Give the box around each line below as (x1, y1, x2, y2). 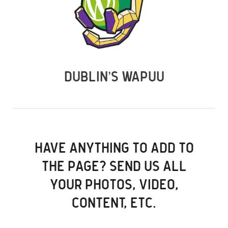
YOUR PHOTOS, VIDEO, (49, 178, 179, 193)
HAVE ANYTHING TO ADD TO (34, 141, 194, 156)
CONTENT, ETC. (72, 196, 156, 211)
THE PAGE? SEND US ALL (41, 160, 187, 175)
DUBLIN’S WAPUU (64, 70, 164, 85)
